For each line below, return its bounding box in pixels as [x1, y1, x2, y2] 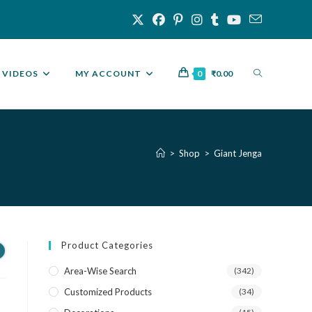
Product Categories [61, 240, 153, 251]
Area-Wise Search [64, 265, 136, 276]
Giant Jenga [214, 147, 262, 159]
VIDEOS [2, 68, 38, 79]
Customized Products [64, 286, 152, 297]
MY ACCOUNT [75, 68, 141, 79]
